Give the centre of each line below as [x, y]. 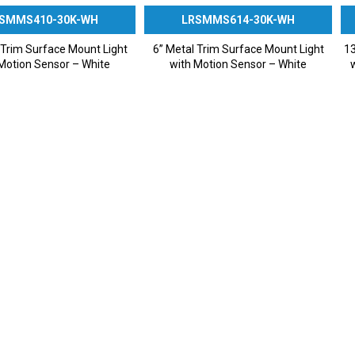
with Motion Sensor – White [239, 65]
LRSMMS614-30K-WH [239, 20]
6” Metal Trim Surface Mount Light [238, 50]
